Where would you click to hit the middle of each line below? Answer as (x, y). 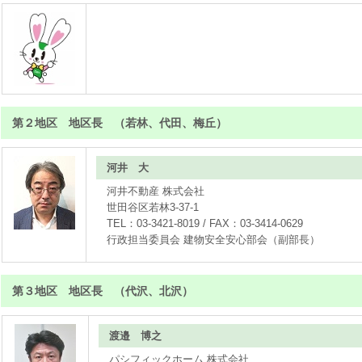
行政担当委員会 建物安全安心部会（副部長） (214, 240)
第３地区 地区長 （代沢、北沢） (103, 291)
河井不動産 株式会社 (156, 191)
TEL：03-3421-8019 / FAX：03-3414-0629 (205, 223)
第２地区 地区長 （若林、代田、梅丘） (120, 123)
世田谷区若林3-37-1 (153, 207)
